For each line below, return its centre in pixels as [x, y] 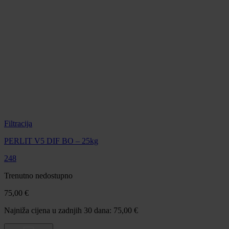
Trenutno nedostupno [38, 176]
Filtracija [18, 124]
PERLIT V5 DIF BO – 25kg [51, 141]
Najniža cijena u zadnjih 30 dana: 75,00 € [71, 211]
